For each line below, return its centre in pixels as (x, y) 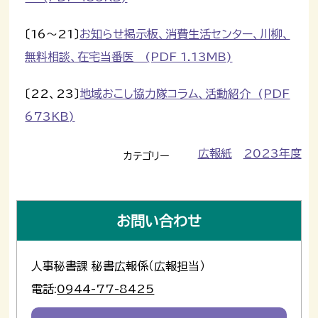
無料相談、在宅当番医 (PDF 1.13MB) (129, 56)
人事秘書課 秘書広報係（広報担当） (119, 266)
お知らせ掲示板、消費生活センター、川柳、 (185, 34)
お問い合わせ (159, 220)
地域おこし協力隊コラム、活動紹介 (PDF (185, 93)
